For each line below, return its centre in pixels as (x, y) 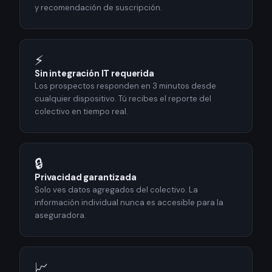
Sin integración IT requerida (94, 74)
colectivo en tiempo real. (81, 112)
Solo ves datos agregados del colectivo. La (116, 190)
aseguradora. (60, 216)
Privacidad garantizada (86, 178)
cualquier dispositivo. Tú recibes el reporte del (123, 99)
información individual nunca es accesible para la (129, 203)
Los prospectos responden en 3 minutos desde (125, 86)
